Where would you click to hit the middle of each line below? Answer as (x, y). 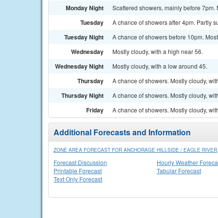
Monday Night (85, 8)
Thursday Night (82, 95)
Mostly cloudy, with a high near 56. (158, 51)
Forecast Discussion (80, 162)
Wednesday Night (79, 66)
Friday (95, 110)
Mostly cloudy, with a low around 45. (160, 66)
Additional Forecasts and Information (122, 132)
